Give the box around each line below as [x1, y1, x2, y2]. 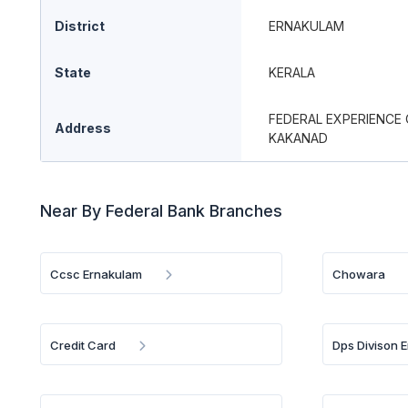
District [55, 18, 105, 34]
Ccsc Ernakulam [50, 267, 142, 281]
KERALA [269, 65, 315, 80]
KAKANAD [269, 130, 328, 146]
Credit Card [50, 338, 116, 352]
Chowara [332, 267, 386, 281]
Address [55, 120, 111, 136]
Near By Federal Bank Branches [40, 201, 282, 220]
